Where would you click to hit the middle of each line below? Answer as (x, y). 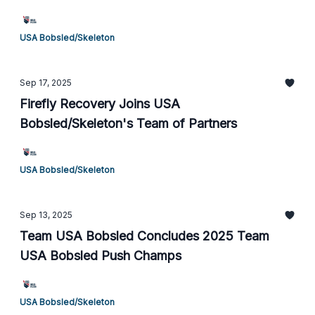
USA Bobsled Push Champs (101, 256)
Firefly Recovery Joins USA (100, 104)
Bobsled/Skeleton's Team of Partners (128, 123)
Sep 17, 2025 (46, 83)
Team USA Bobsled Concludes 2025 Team (144, 236)
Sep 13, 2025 (46, 215)
